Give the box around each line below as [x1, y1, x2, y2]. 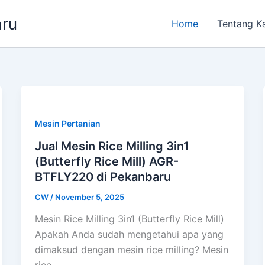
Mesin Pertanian [34, 118, 101, 128]
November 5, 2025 [54, 192, 124, 202]
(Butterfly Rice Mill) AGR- [34, 154, 179, 169]
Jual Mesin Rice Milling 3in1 [34, 138, 189, 153]
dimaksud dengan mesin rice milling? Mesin [34, 244, 228, 256]
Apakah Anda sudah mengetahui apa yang [34, 228, 224, 241]
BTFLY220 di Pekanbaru [34, 169, 171, 184]
